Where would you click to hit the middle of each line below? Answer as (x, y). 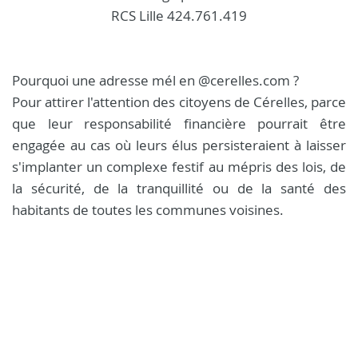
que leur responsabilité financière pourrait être (179, 123)
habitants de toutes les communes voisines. (148, 210)
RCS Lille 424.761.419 (179, 16)
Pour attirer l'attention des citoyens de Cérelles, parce (179, 102)
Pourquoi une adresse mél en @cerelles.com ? (157, 80)
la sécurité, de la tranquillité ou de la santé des (179, 188)
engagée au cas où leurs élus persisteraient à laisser (179, 145)
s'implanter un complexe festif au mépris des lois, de (179, 167)
